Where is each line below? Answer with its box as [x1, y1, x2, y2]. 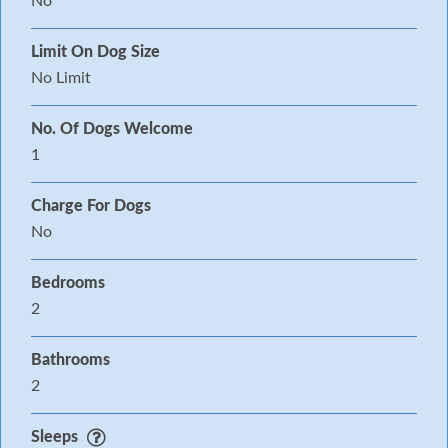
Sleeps [31, 429, 78, 446]
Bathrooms [31, 352, 110, 369]
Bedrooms [31, 275, 105, 292]
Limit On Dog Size [31, 44, 160, 61]
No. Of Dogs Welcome [31, 121, 193, 138]
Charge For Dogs [31, 198, 151, 215]
